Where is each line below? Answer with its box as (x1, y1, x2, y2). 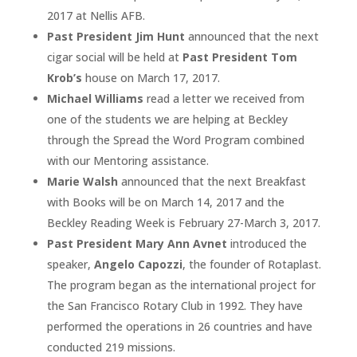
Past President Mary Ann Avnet (46, 235, 227, 251)
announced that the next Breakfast (117, 173, 306, 189)
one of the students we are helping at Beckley (46, 111, 288, 127)
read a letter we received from (143, 90, 304, 106)
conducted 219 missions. (46, 339, 175, 355)
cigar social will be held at (46, 49, 182, 65)
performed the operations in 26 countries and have (46, 318, 312, 334)
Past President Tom (182, 49, 297, 65)
